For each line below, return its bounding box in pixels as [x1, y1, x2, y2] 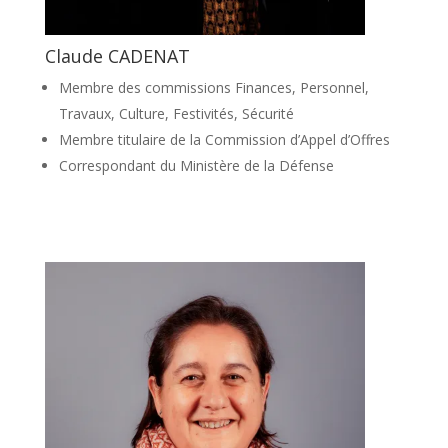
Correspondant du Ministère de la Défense [58, 155, 334, 175]
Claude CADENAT [44, 43, 190, 68]
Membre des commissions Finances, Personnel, [58, 77, 369, 97]
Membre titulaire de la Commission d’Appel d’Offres [58, 129, 390, 149]
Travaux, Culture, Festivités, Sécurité [58, 103, 294, 123]
